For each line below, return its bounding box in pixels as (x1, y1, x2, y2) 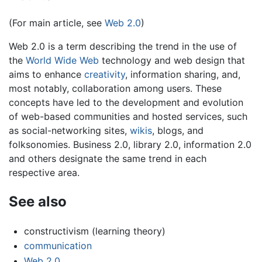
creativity (84, 68, 125, 81)
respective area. (9, 167, 80, 179)
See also (9, 192, 67, 210)
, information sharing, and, (125, 68, 240, 81)
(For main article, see (9, 17, 105, 29)
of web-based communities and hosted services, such (9, 111, 247, 123)
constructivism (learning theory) (23, 225, 166, 237)
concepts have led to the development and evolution (9, 96, 243, 109)
